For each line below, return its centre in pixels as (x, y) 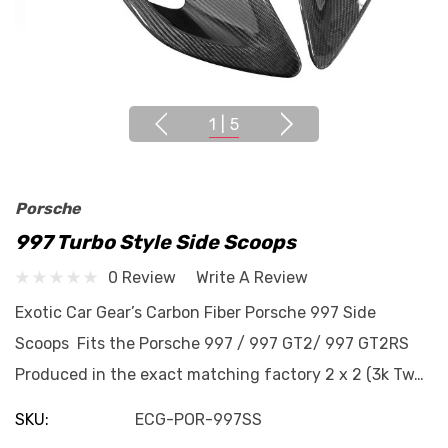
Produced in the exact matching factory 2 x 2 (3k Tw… (219, 374)
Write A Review (252, 277)
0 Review (142, 277)
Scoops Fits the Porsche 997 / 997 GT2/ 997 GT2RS (212, 343)
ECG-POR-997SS (198, 419)
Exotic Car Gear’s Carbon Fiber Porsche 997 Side (195, 312)
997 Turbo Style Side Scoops (155, 242)
